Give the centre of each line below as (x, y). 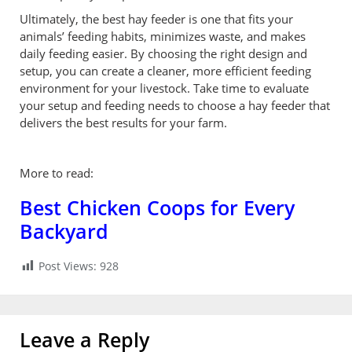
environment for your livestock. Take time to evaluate (164, 88)
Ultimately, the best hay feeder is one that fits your (156, 18)
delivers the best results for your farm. (123, 122)
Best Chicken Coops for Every (157, 208)
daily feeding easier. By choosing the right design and (163, 53)
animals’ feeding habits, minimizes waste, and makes (163, 36)
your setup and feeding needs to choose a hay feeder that (175, 105)
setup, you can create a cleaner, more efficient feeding (165, 70)
